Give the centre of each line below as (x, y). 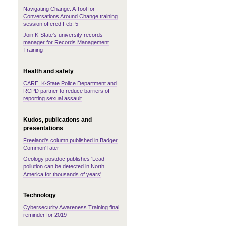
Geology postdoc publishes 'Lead (64, 159)
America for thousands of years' (62, 174)
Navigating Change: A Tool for (59, 9)
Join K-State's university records (63, 35)
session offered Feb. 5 (51, 24)
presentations (43, 128)
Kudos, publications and (58, 120)
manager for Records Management (66, 42)
